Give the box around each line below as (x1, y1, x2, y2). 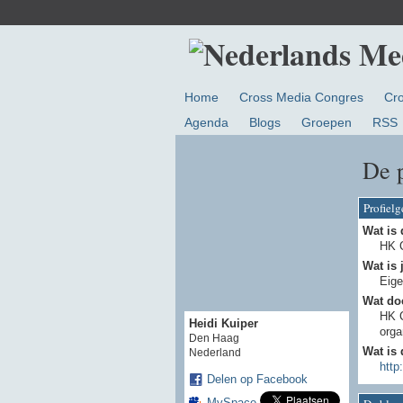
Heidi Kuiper (188, 317, 258, 331)
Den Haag (188, 332, 239, 345)
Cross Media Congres (238, 90, 363, 105)
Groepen (300, 115, 352, 130)
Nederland (188, 346, 241, 360)
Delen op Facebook (206, 372, 308, 387)
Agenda (184, 115, 228, 130)
